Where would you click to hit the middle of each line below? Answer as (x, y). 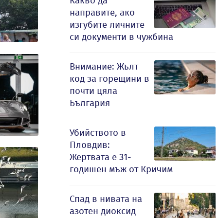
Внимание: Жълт (104, 66)
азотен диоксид (103, 211)
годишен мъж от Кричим (121, 169)
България (90, 103)
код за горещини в (109, 79)
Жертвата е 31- (100, 157)
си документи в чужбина (121, 37)
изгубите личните (107, 25)
